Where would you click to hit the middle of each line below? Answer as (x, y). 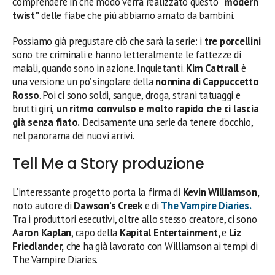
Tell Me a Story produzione (108, 163)
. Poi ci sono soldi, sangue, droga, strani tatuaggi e (140, 95)
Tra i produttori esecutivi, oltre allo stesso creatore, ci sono (135, 219)
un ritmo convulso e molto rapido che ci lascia (157, 108)
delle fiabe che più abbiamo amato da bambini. (137, 15)
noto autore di (42, 205)
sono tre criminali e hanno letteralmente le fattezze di (127, 54)
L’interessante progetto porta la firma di (98, 192)
